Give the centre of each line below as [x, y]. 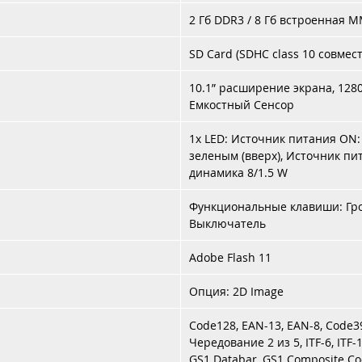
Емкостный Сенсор [242, 105]
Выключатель [227, 223]
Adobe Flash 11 [230, 257]
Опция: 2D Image [236, 291]
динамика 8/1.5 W [238, 173]
